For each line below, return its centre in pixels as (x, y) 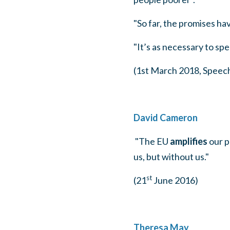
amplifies (188, 141)
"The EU (152, 141)
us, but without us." (171, 157)
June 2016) (175, 180)
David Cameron (165, 118)
